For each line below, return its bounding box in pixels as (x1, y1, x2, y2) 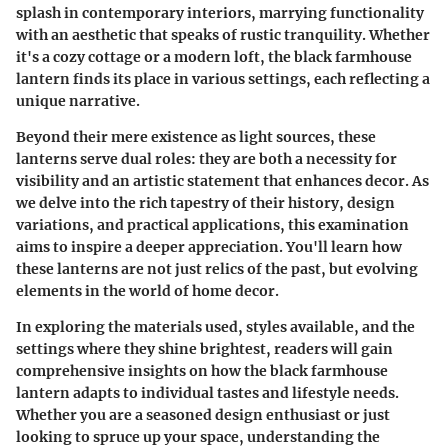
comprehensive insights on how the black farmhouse (16, 361, 388, 380)
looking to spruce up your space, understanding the (16, 427, 380, 446)
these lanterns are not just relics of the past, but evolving (16, 259, 418, 278)
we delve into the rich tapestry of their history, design (16, 193, 395, 212)
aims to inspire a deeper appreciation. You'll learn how (16, 237, 402, 256)
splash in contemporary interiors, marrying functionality (16, 3, 424, 22)
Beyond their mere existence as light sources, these (16, 127, 376, 146)
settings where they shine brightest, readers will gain (16, 339, 393, 358)
